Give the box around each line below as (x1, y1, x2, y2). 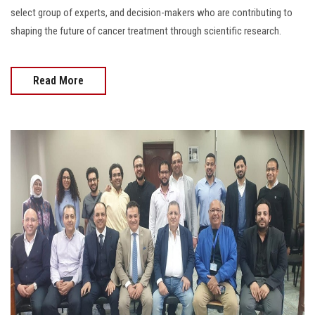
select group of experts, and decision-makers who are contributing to (11, 6, 292, 20)
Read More (33, 74, 84, 88)
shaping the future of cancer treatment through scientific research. (11, 25, 281, 38)
